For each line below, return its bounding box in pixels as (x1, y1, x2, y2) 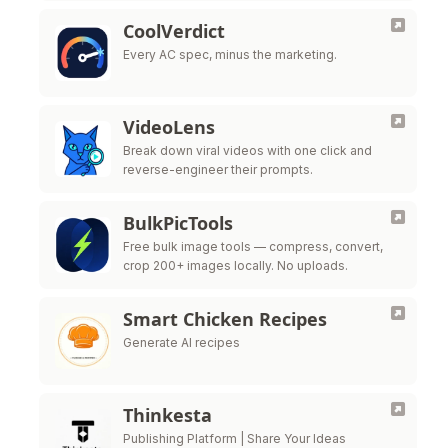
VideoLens (123, 115, 215, 139)
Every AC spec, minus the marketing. (123, 47, 337, 62)
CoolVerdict (123, 19, 225, 43)
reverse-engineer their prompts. (123, 162, 313, 177)
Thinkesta (123, 403, 212, 427)
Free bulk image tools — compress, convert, (123, 239, 383, 254)
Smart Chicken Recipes (123, 307, 327, 331)
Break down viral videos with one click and (123, 143, 372, 158)
